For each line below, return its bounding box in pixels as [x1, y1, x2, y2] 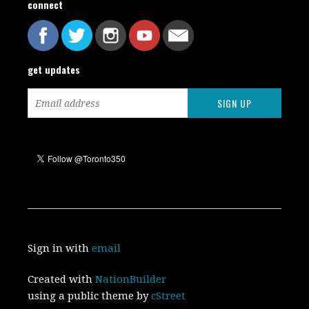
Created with [28, 273, 96, 286]
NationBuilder [95, 273, 167, 286]
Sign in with [28, 242, 92, 255]
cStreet [151, 290, 186, 303]
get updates [28, 62, 81, 77]
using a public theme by [28, 290, 152, 303]
